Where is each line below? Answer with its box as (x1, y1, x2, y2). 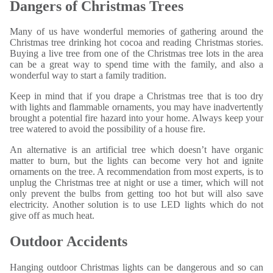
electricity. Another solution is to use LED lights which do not (10, 199, 263, 210)
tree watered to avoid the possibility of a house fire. (10, 124, 205, 135)
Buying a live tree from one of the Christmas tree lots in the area (10, 48, 263, 59)
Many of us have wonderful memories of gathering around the (10, 26, 263, 37)
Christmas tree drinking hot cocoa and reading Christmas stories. (10, 37, 263, 48)
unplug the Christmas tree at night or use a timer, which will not (10, 177, 263, 188)
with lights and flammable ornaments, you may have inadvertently (10, 102, 263, 113)
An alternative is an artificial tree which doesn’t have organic (10, 144, 263, 155)
